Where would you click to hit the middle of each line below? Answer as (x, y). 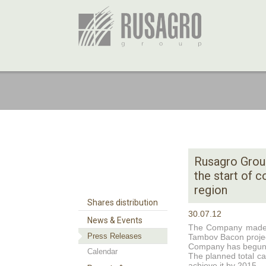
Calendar (102, 251)
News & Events (115, 220)
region (211, 190)
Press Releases (115, 236)
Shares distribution (123, 202)
